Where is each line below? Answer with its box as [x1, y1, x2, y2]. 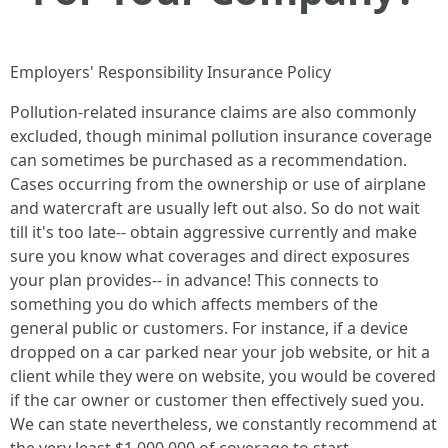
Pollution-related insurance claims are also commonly [10, 101, 416, 123]
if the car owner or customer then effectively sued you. [10, 389, 424, 411]
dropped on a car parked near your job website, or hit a [10, 341, 430, 363]
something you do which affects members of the [10, 293, 378, 315]
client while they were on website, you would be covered [10, 365, 436, 387]
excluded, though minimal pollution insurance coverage [10, 125, 432, 147]
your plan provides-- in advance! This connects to [10, 269, 379, 291]
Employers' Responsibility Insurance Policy [10, 61, 331, 83]
